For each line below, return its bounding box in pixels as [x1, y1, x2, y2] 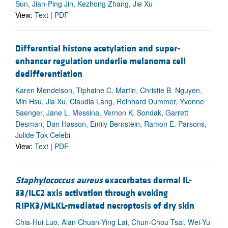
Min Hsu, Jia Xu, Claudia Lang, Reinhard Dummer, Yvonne [15, 96, 204, 107]
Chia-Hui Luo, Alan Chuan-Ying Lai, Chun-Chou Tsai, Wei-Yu [15, 216, 210, 227]
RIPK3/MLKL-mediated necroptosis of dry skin [15, 199, 194, 212]
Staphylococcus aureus [15, 174, 103, 186]
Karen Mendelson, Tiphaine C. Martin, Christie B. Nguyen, [15, 85, 202, 96]
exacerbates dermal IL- [103, 174, 192, 186]
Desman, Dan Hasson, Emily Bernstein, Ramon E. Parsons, [15, 119, 207, 129]
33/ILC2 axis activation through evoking [15, 187, 168, 199]
